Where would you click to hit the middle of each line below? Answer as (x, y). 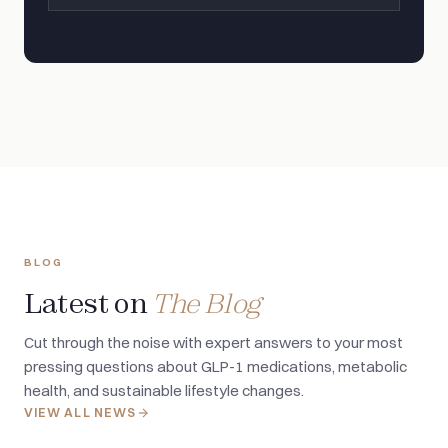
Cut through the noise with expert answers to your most (213, 343)
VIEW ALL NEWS (80, 413)
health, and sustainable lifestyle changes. (164, 391)
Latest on (88, 303)
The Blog (205, 303)
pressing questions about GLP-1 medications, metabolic (215, 367)
